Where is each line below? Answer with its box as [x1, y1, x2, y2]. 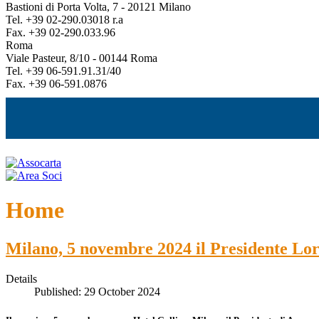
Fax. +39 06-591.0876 [6, 77, 107, 90]
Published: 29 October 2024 [34, 285, 160, 298]
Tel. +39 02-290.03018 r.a [6, 13, 123, 26]
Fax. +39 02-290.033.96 [6, 26, 115, 38]
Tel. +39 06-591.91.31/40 [6, 64, 121, 77]
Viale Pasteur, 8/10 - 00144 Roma [6, 51, 157, 64]
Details [6, 272, 37, 285]
